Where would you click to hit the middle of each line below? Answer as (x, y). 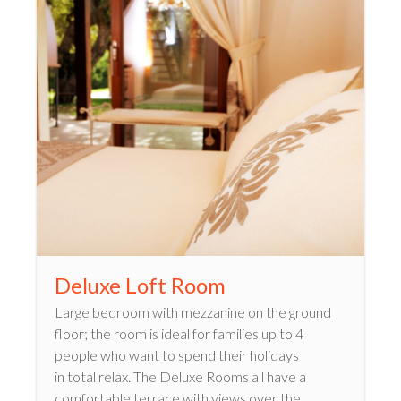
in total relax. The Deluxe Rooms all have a (180, 376)
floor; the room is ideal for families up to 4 (179, 333)
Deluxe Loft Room (140, 285)
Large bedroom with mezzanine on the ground (193, 311)
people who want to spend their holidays (177, 354)
